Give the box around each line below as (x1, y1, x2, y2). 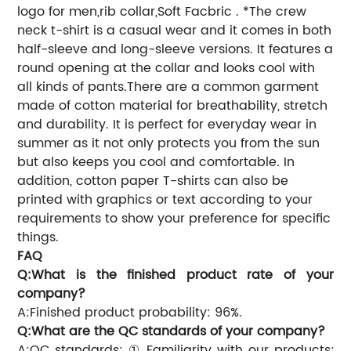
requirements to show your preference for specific (17, 208, 331, 229)
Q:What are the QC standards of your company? (17, 320, 326, 342)
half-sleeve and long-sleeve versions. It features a (17, 38, 334, 60)
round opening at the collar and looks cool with (17, 57, 316, 78)
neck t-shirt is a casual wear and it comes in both (17, 20, 332, 41)
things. (17, 226, 60, 248)
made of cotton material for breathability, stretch (17, 95, 328, 116)
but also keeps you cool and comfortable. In (17, 151, 295, 172)
